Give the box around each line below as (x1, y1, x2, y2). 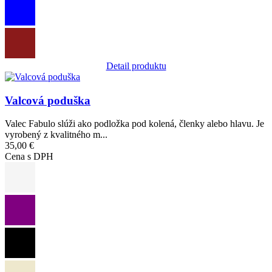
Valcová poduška (5, 93, 90, 107)
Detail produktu (106, 60, 166, 71)
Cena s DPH (5, 151, 53, 162)
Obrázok (5, 71, 38, 82)
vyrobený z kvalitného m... (5, 129, 107, 140)
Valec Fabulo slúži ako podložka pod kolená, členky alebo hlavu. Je (5, 118, 264, 129)
